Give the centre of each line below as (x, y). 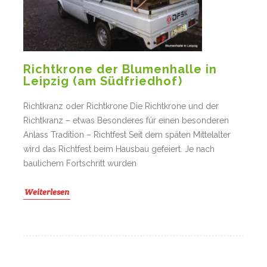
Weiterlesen (47, 192)
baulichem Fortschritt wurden (80, 164)
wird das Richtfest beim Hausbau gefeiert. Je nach (119, 149)
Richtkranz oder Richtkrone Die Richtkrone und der (121, 106)
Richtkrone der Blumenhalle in (120, 69)
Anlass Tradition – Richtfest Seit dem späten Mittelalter (127, 135)
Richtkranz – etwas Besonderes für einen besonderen (126, 121)
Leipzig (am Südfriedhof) (103, 81)
